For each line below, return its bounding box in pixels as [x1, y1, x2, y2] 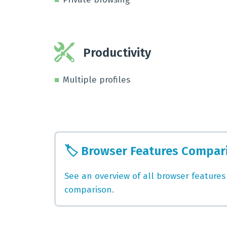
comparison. [64, 184, 114, 195]
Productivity [83, 45, 151, 60]
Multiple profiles [63, 74, 130, 85]
